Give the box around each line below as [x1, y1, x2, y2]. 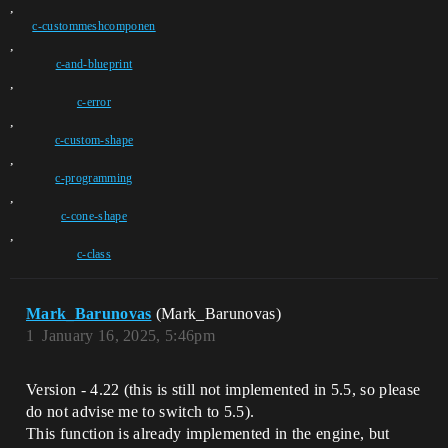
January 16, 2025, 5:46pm [42, 327, 216, 344]
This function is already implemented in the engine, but [26, 425, 390, 442]
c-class [76, 247, 112, 261]
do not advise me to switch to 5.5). [26, 403, 255, 420]
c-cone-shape [61, 209, 127, 223]
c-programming [55, 171, 133, 185]
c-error [76, 95, 112, 109]
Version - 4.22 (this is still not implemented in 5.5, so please [26, 381, 421, 398]
